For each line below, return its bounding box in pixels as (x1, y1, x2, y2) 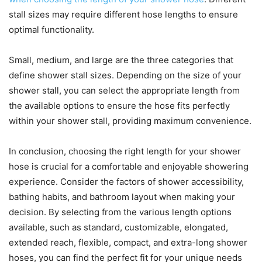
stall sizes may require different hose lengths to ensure (9, 8, 238, 20)
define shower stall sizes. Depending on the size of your (9, 69, 242, 81)
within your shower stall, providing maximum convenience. (9, 115, 251, 126)
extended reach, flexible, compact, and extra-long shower (9, 236, 247, 248)
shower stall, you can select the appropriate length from (9, 84, 240, 96)
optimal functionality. (9, 23, 94, 35)
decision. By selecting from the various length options (9, 206, 232, 218)
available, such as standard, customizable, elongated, (9, 221, 228, 233)
